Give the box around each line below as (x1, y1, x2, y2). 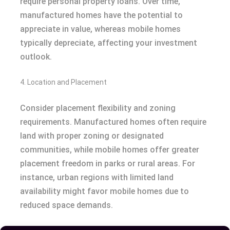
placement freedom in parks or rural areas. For (20, 159, 195, 169)
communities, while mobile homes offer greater (20, 145, 199, 155)
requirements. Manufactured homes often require (20, 117, 206, 127)
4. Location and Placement (20, 78, 107, 87)
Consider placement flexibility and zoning (20, 103, 176, 113)
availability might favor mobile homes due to (20, 186, 189, 197)
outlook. (20, 52, 52, 62)
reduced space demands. (20, 200, 113, 210)
